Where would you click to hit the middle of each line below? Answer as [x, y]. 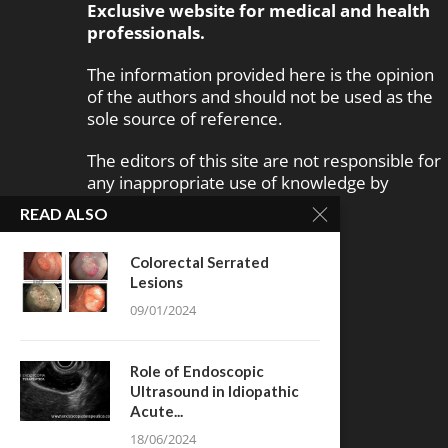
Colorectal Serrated [199, 262]
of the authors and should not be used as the [260, 97]
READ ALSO [64, 213]
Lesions [156, 282]
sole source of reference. [184, 119]
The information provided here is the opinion [260, 75]
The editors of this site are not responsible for [264, 161]
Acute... [156, 411]
